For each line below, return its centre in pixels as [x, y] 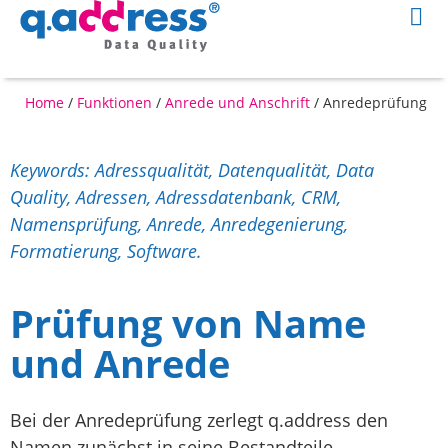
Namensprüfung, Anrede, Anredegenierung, [179, 224]
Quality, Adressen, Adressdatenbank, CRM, [175, 197]
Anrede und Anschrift [237, 102]
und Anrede [120, 363]
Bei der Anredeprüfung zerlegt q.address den [199, 420]
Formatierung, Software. [106, 251]
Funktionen [114, 102]
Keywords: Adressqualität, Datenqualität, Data [192, 170]
